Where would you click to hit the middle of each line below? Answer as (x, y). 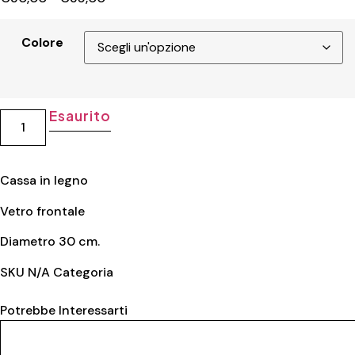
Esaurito (80, 116)
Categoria (83, 272)
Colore (42, 43)
